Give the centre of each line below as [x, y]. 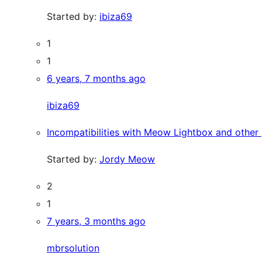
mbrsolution [73, 248]
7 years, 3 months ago [96, 221]
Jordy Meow [127, 159]
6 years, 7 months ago [96, 78]
